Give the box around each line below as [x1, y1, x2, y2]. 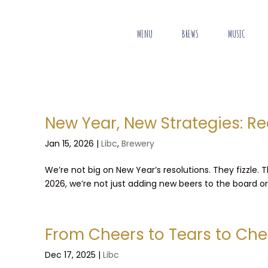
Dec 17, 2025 [45, 249, 96, 261]
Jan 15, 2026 [45, 138, 94, 150]
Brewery [121, 138, 154, 150]
